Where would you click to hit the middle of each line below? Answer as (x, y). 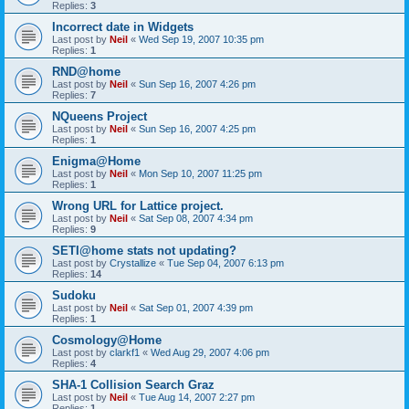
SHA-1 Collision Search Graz (133, 384)
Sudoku (74, 295)
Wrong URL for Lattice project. (138, 205)
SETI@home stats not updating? (144, 250)
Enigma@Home (96, 161)
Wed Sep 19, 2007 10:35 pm (201, 39)
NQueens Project (100, 116)
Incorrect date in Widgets (123, 26)
